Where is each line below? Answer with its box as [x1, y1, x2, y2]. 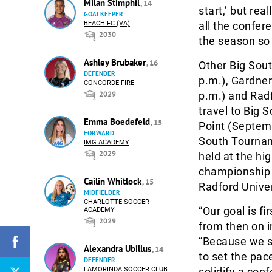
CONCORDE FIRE [84, 79, 134, 87]
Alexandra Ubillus [84, 243, 154, 254]
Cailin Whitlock [84, 175, 144, 187]
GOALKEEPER [84, 10, 123, 18]
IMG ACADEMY [84, 138, 129, 146]
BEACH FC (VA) [84, 19, 130, 27]
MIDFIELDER [84, 188, 120, 197]
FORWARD [84, 129, 114, 137]
